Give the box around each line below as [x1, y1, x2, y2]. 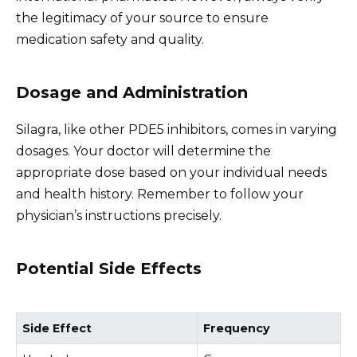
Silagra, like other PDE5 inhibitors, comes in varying [16, 122, 337, 138]
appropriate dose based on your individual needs [16, 165, 327, 181]
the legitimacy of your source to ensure [16, 10, 269, 26]
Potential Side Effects [16, 259, 202, 279]
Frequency [203, 321, 271, 336]
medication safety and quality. [16, 32, 204, 48]
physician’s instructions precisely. [16, 208, 222, 224]
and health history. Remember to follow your [16, 186, 304, 202]
